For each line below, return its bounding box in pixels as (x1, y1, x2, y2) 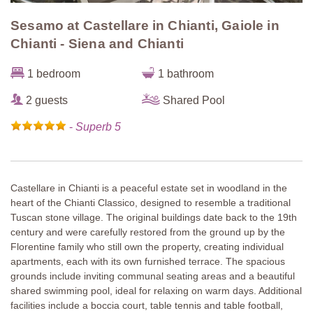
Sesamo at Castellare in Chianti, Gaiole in (10, 18, 279, 34)
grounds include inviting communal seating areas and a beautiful (10, 270, 295, 282)
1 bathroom (155, 67, 214, 80)
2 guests (23, 94, 68, 107)
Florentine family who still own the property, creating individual (10, 241, 284, 253)
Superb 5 (75, 120, 121, 133)
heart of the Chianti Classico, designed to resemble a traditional (10, 197, 291, 209)
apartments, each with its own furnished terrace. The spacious (10, 256, 285, 268)
